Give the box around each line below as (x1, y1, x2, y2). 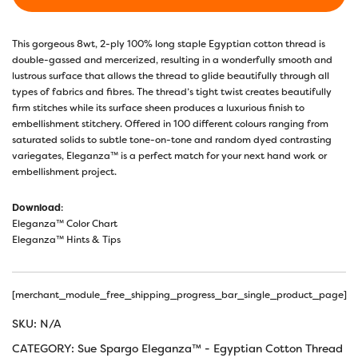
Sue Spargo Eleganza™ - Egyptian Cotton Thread (78, 340, 343, 356)
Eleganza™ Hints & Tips (12, 233, 121, 246)
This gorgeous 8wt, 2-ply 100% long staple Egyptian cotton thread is (12, 37, 325, 50)
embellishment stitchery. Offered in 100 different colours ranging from (12, 117, 328, 130)
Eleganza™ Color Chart (12, 217, 117, 230)
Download (12, 201, 61, 214)
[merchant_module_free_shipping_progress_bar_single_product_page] (12, 288, 347, 301)
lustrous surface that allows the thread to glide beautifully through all (12, 69, 329, 82)
